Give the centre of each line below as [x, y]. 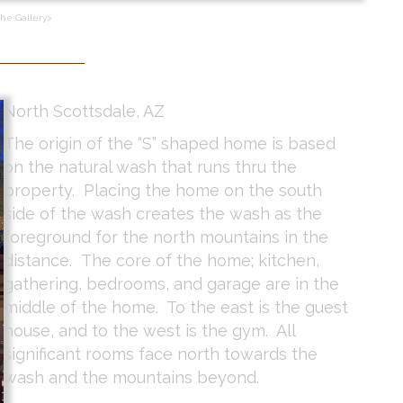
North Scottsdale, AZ [85, 112]
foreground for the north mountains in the [166, 237]
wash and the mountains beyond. [132, 378]
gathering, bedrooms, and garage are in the [172, 284]
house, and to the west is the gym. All [150, 331]
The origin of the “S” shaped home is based [170, 144]
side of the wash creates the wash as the [163, 214]
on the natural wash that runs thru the [151, 167]
